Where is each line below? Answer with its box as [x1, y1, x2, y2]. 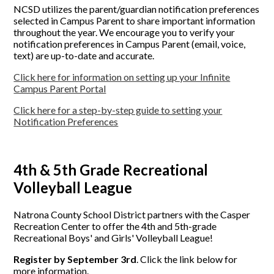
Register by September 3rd [13, 253, 137, 265]
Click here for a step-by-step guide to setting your [13, 104, 223, 116]
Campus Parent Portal [13, 83, 106, 95]
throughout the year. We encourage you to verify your [13, 26, 235, 39]
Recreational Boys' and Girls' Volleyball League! [13, 231, 213, 243]
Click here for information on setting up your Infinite [13, 71, 231, 83]
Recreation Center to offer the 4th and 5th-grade [13, 220, 217, 232]
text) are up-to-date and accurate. [13, 50, 155, 62]
